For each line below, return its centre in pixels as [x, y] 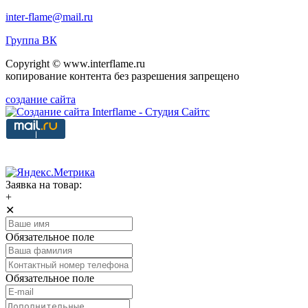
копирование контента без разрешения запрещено [122, 76]
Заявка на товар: [44, 185]
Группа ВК [31, 40]
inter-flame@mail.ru [49, 17]
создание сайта [41, 99]
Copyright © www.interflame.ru [75, 64]
